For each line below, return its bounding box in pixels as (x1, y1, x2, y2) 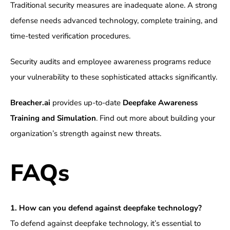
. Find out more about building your (95, 113, 215, 124)
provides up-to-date (50, 98, 123, 108)
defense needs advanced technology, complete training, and (10, 15, 218, 26)
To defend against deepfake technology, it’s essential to (10, 218, 201, 229)
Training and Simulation (10, 113, 96, 124)
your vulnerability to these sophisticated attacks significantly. (10, 72, 217, 83)
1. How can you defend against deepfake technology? (10, 203, 202, 214)
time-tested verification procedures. (10, 31, 130, 42)
